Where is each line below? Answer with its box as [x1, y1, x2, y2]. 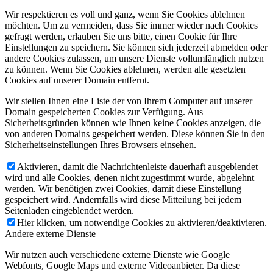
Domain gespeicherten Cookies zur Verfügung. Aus [5, 107, 203, 118]
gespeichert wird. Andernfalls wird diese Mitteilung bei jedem [5, 194, 241, 205]
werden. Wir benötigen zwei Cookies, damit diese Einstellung [5, 183, 241, 194]
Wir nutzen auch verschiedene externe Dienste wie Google [5, 249, 230, 260]
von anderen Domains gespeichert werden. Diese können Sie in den [5, 129, 265, 140]
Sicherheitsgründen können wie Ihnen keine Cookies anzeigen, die [5, 118, 261, 129]
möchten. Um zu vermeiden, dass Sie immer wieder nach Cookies [5, 20, 258, 31]
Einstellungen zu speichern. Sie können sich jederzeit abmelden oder [5, 42, 268, 53]
